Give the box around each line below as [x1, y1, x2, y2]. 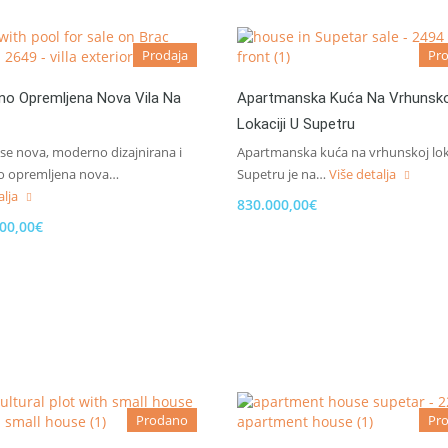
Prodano [136, 411, 188, 429]
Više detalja [329, 165, 399, 183]
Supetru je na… [237, 165, 329, 183]
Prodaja [142, 46, 188, 64]
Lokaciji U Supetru [237, 115, 355, 133]
